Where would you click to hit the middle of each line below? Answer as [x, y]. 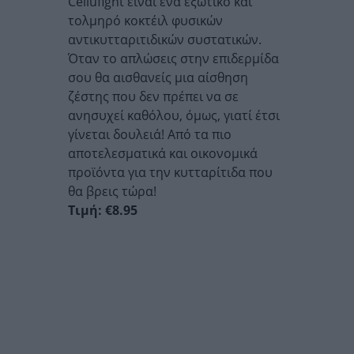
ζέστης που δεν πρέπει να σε [153, 96]
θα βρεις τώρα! [112, 191]
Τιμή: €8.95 [103, 210]
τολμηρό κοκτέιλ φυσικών [145, 21]
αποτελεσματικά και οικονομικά [163, 153]
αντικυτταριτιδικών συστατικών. [165, 40]
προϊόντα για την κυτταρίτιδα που [170, 172]
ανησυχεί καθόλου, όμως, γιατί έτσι [174, 115]
